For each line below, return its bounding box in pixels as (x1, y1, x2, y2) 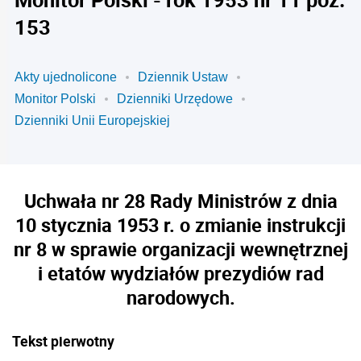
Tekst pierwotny (12, 331, 114, 351)
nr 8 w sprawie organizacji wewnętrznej (13, 236, 348, 262)
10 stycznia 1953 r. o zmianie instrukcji (15, 212, 346, 238)
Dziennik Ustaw (138, 70, 228, 84)
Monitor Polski (15, 92, 96, 106)
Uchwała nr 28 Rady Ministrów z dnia (23, 188, 338, 214)
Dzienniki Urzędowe (117, 92, 233, 106)
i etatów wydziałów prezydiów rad (37, 260, 324, 286)
